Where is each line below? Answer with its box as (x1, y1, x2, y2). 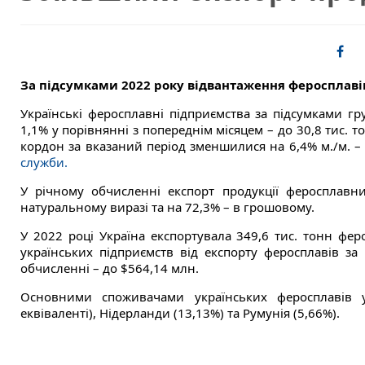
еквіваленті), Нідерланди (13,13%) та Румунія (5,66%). (20, 305, 340, 322)
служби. (20, 154, 68, 171)
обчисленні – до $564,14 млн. (20, 260, 199, 277)
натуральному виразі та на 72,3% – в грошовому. (20, 199, 314, 216)
